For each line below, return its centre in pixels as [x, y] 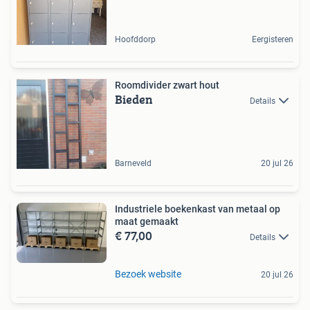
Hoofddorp [135, 40]
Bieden [134, 100]
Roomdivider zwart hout [167, 85]
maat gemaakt [147, 222]
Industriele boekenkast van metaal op [198, 209]
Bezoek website [148, 274]
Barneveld [133, 164]
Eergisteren [273, 40]
